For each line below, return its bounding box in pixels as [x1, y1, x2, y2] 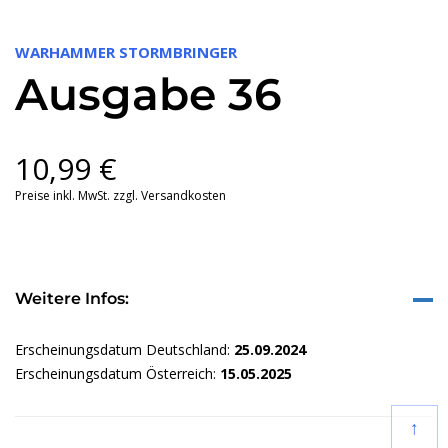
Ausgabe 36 [15, 66, 282, 121]
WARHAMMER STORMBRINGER [15, 41, 237, 62]
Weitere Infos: [15, 288, 129, 308]
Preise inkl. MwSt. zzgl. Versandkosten [15, 186, 226, 204]
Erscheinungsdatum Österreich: [15, 363, 220, 383]
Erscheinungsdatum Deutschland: [15, 339, 234, 359]
